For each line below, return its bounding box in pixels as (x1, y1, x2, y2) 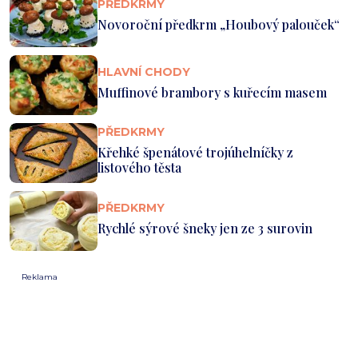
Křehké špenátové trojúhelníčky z (97, 144, 293, 161)
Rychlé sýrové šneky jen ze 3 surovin (97, 219, 312, 237)
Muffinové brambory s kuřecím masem (97, 83, 327, 101)
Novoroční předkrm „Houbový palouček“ (97, 15, 340, 33)
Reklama (22, 271, 58, 282)
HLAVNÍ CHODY (97, 64, 190, 79)
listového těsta (97, 159, 181, 177)
